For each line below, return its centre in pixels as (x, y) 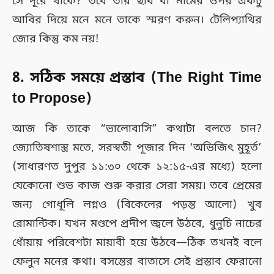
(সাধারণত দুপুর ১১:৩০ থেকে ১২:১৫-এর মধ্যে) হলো (137, 167)
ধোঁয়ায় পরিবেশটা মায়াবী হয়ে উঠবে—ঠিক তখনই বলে (137, 243)
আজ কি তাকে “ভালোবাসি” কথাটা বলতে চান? (137, 129)
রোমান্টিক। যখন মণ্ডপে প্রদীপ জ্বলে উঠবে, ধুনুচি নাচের (137, 224)
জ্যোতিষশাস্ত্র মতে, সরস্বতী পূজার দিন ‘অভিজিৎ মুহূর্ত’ (137, 148)
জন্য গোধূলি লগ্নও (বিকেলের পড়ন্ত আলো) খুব (137, 205)
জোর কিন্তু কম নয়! (56, 39)
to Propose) (52, 99)
